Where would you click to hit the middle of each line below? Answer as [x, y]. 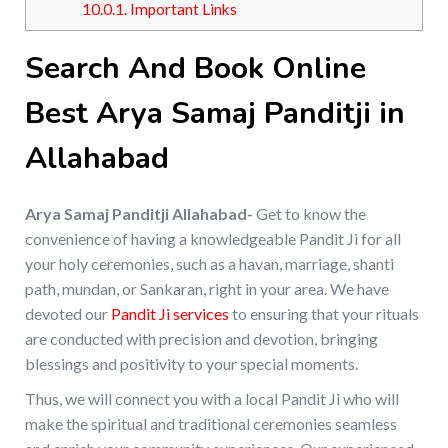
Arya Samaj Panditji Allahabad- [139, 214]
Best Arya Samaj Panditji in [215, 114]
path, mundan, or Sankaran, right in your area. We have [207, 289]
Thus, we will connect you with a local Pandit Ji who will [212, 399]
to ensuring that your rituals [324, 314]
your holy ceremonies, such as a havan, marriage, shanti [209, 264]
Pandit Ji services [170, 314]
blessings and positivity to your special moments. [191, 364]
